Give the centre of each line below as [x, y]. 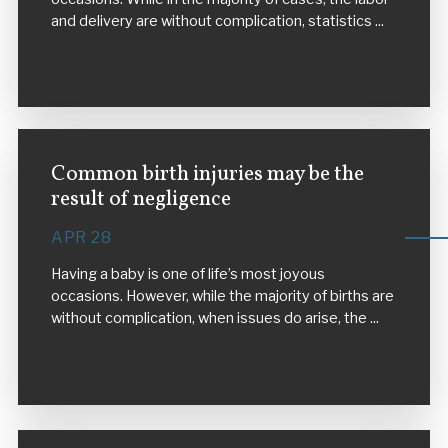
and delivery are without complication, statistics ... [217, 20]
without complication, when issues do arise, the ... [214, 318]
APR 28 [81, 237]
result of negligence [140, 199]
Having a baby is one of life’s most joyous [187, 274]
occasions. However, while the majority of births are [222, 296]
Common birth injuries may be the [207, 174]
